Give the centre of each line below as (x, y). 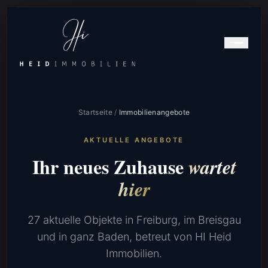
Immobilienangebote (154, 112)
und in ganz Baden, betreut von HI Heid (134, 237)
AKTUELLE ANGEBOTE (134, 140)
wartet (212, 167)
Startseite (95, 112)
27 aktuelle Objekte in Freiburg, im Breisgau (134, 220)
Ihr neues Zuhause (110, 167)
